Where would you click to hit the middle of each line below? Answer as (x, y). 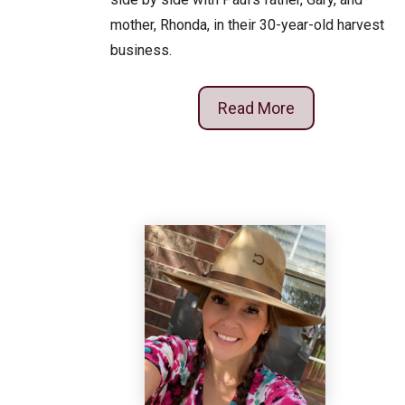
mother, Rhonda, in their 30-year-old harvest (247, 25)
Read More (256, 108)
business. (141, 51)
